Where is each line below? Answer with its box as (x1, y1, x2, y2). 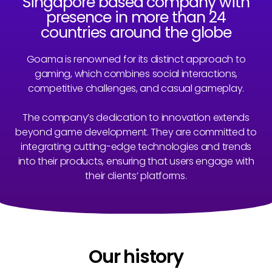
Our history (89, 244, 183, 270)
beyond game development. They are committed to (15, 125, 257, 140)
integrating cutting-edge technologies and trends (20, 140, 252, 154)
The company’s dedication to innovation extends (22, 110, 250, 125)
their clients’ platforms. (85, 169, 187, 183)
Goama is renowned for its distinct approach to (26, 52, 246, 67)
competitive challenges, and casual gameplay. (27, 81, 245, 96)
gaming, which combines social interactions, (34, 67, 238, 81)
